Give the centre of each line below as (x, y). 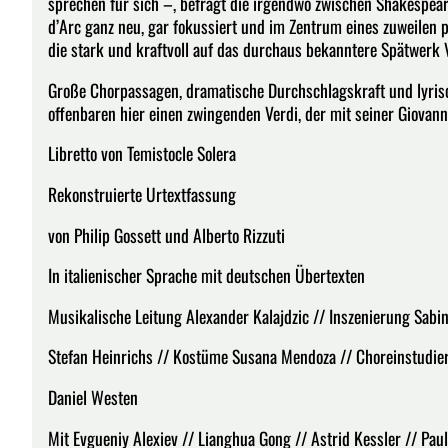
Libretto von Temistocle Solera (142, 153)
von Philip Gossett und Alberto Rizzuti (166, 234)
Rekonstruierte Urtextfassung (142, 193)
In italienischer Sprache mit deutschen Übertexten (206, 275)
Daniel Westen (93, 396)
